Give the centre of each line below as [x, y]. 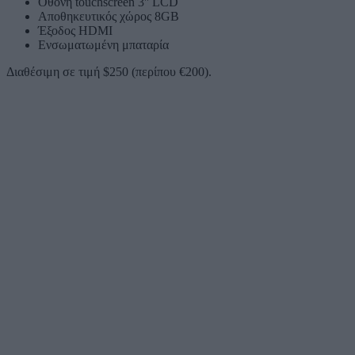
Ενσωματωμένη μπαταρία [103, 44]
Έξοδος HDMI [75, 30]
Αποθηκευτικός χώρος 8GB [109, 16]
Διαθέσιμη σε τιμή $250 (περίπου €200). [109, 71]
